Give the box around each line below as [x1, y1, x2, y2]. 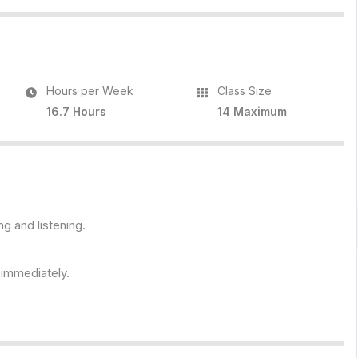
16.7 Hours [46, 105, 107, 118]
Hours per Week [46, 84, 134, 97]
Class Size [217, 84, 272, 97]
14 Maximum [217, 105, 288, 118]
